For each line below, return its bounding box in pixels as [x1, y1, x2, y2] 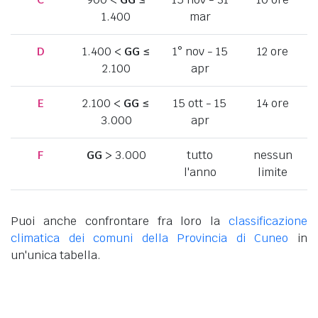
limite [258, 164, 287, 180]
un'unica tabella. [11, 247, 101, 263]
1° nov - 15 [172, 43, 228, 59]
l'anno [183, 164, 216, 180]
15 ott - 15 [173, 95, 226, 111]
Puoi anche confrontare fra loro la [11, 213, 229, 229]
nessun [253, 147, 292, 163]
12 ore [257, 43, 288, 59]
